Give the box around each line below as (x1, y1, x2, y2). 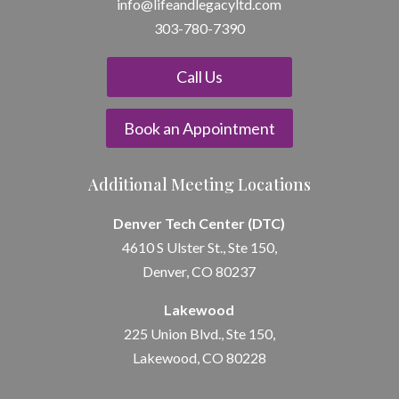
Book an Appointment (123, 118, 275, 139)
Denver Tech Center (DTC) (113, 215, 286, 232)
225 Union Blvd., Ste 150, (123, 325, 275, 343)
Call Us (175, 67, 223, 87)
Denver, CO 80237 (142, 263, 256, 281)
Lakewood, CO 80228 (132, 349, 266, 367)
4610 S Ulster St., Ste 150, (121, 239, 277, 256)
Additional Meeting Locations (87, 174, 311, 196)
